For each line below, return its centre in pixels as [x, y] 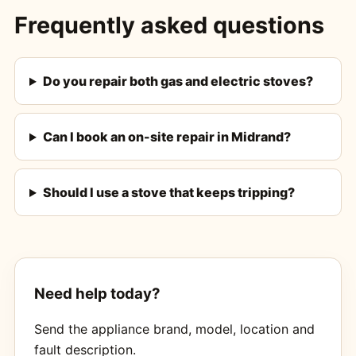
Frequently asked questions [169, 25]
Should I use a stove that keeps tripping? [168, 193]
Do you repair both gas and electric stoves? [178, 81]
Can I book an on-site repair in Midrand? [166, 137]
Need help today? [97, 293]
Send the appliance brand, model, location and [174, 329]
